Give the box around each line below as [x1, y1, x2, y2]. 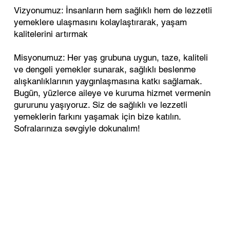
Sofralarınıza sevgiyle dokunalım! [14, 123, 141, 133]
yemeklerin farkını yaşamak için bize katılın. [14, 111, 181, 122]
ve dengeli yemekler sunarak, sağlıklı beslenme [14, 64, 196, 74]
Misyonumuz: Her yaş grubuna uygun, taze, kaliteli [14, 52, 208, 63]
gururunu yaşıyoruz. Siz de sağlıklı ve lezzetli [14, 99, 188, 110]
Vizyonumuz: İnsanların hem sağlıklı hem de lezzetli [14, 5, 213, 15]
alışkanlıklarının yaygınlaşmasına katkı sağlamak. [14, 75, 203, 86]
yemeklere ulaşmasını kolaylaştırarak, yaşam [14, 16, 187, 27]
